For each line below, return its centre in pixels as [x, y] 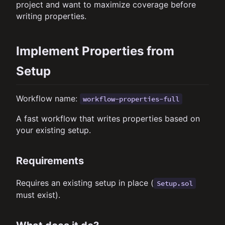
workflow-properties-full [131, 99]
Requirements [50, 161]
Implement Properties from [95, 51]
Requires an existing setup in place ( [85, 183]
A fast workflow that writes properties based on [108, 119]
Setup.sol [175, 184]
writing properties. [51, 16]
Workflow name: [48, 99]
